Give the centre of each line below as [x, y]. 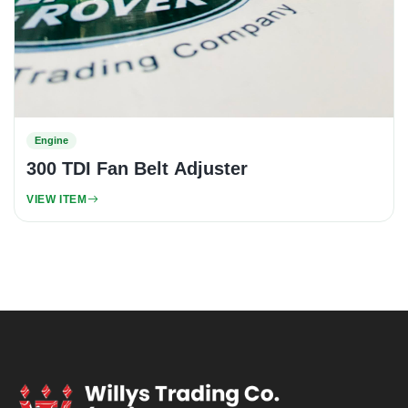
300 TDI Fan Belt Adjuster [137, 168]
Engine [51, 140]
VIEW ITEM [57, 199]
